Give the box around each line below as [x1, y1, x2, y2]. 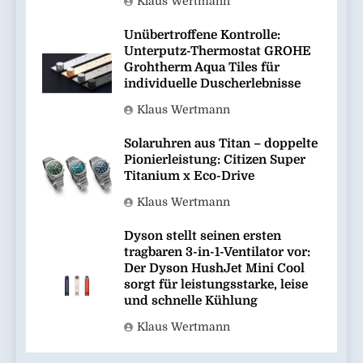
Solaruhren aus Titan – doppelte [124, 136, 318, 152]
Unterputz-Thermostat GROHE [124, 44, 311, 59]
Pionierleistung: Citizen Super [124, 152, 305, 168]
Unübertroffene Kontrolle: [124, 28, 280, 43]
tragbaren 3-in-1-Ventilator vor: [124, 245, 310, 260]
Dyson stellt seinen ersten [124, 228, 281, 244]
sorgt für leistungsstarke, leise [124, 277, 308, 293]
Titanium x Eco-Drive [124, 169, 254, 184]
